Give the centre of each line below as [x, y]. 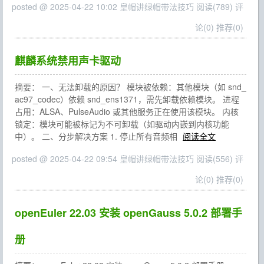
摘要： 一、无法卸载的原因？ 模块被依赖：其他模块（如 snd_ [131, 87]
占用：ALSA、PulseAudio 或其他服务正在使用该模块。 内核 [127, 111]
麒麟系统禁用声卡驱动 [68, 61]
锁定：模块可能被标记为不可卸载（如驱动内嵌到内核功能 [122, 124]
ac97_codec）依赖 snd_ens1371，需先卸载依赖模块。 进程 [127, 99]
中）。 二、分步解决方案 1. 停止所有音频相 [97, 136]
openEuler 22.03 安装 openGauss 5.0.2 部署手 [128, 213]
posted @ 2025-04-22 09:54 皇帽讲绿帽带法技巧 [104, 159]
